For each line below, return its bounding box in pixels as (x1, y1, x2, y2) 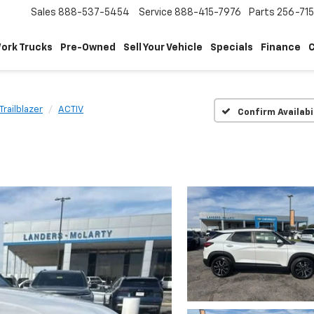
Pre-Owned (60, 43, 116, 53)
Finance (260, 43, 301, 53)
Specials (210, 43, 253, 53)
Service (139, 8, 172, 18)
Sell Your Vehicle (123, 43, 203, 53)
